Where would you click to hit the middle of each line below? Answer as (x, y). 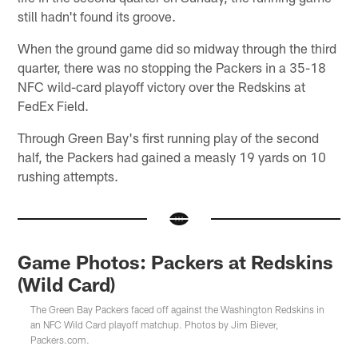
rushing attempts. (68, 175)
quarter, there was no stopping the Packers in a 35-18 (172, 67)
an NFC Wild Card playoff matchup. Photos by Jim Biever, (155, 324)
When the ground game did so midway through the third (177, 48)
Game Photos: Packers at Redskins (176, 261)
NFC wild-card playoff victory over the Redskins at (162, 86)
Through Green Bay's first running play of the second (169, 137)
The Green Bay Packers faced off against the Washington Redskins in (178, 309)
